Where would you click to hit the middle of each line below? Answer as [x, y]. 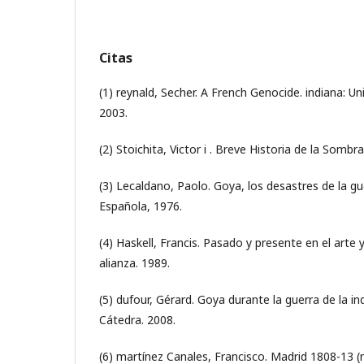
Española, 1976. [141, 206]
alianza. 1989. [134, 263]
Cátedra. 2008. [137, 320]
